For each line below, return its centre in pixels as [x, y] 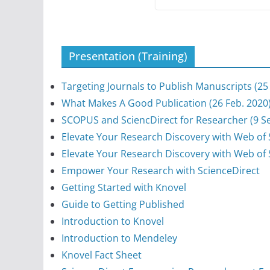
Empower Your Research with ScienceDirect [161, 171]
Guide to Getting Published [123, 205]
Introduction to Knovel [113, 221]
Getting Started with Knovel [124, 188]
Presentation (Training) [128, 56]
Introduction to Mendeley [119, 238]
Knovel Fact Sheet [102, 255]
